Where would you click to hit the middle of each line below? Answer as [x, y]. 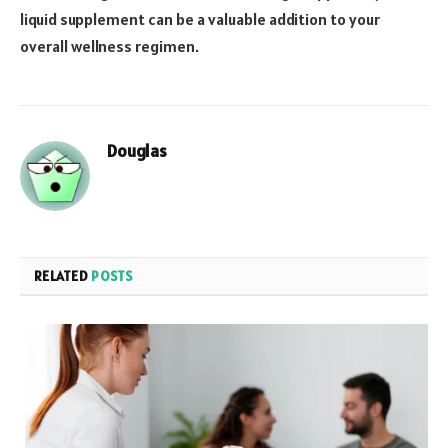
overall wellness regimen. [109, 46]
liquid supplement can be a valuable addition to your [200, 19]
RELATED [63, 276]
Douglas [137, 151]
